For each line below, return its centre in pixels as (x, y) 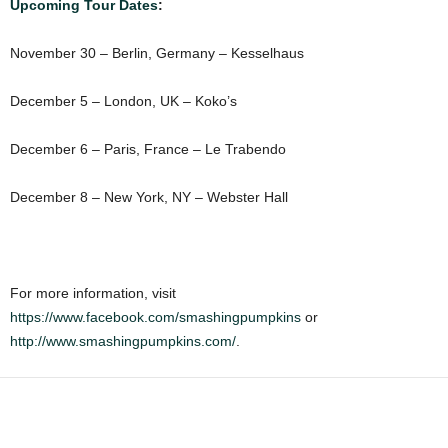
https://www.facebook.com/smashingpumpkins (155, 317)
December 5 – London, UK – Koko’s (123, 101)
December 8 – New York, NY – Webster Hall (149, 197)
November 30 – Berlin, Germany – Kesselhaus (157, 53)
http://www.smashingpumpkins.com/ (123, 341)
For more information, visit (93, 293)
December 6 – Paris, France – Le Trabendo (148, 149)
